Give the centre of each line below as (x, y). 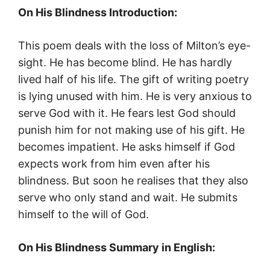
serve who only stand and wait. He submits (128, 198)
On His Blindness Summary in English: (117, 248)
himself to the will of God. (83, 215)
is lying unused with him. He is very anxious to (135, 96)
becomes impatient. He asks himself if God (127, 147)
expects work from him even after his (114, 164)
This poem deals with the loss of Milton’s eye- (134, 46)
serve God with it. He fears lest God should (127, 113)
